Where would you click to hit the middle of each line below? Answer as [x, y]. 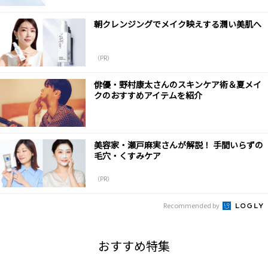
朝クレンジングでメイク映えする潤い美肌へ [177, 24]
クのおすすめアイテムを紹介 [148, 95]
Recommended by [192, 205]
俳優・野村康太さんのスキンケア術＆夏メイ [177, 84]
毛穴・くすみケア [127, 156]
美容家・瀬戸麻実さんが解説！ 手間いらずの [178, 145]
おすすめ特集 [134, 246]
